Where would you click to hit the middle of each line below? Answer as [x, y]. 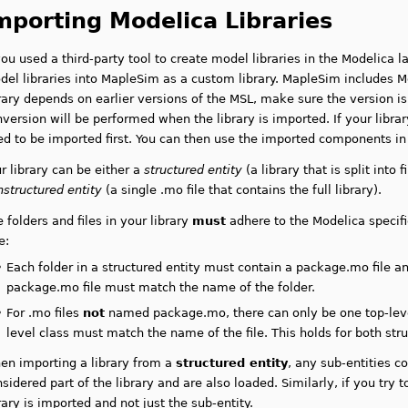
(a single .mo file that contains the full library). [242, 190]
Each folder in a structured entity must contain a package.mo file [201, 267]
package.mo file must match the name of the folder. [161, 287]
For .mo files [45, 313]
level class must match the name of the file [136, 333]
